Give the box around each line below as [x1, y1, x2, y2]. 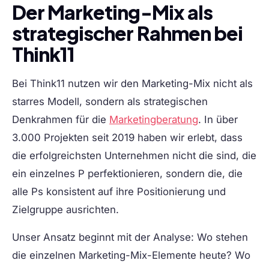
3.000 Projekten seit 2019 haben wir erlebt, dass [12, 131, 243, 144]
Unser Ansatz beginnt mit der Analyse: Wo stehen [12, 231, 248, 244]
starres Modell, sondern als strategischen [12, 95, 208, 108]
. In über [198, 113, 238, 126]
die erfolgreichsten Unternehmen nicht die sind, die [12, 150, 256, 162]
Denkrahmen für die [12, 113, 109, 126]
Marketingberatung [109, 113, 198, 126]
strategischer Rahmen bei [12, 21, 243, 46]
